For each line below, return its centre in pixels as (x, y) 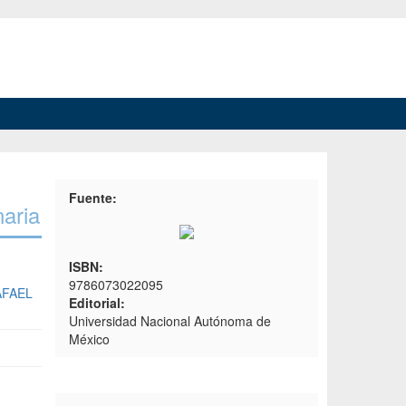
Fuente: (93, 198)
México (89, 339)
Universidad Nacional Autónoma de (170, 321)
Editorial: (97, 303)
